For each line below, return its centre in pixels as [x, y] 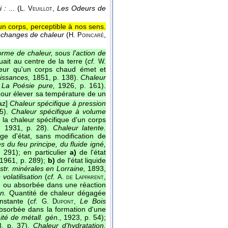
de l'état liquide [80, 161]
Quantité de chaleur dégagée [56, 193]
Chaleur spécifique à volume [59, 112]
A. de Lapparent [81, 177]
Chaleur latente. [79, 128]
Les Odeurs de [82, 8]
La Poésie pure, [28, 85]
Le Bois [93, 201]
